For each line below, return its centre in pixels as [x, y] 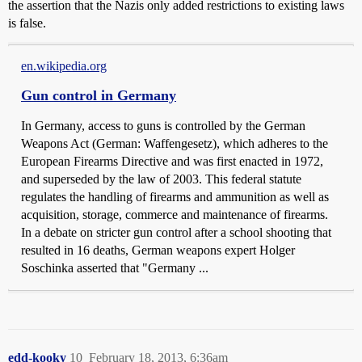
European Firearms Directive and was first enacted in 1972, [172, 162]
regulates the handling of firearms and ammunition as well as [175, 197]
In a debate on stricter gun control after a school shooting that [176, 233]
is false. [27, 23]
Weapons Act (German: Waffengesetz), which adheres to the [175, 144]
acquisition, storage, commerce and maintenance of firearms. [175, 215]
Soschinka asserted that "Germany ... [115, 268]
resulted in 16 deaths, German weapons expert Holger [158, 250]
